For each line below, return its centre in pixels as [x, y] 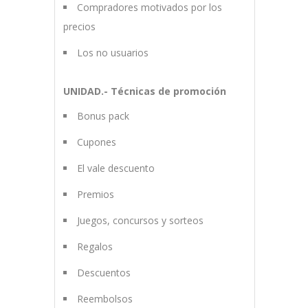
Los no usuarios [112, 53]
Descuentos [103, 273]
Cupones [96, 142]
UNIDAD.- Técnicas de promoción [144, 91]
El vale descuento [115, 168]
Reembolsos [104, 299]
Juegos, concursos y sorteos [140, 221]
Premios [95, 195]
